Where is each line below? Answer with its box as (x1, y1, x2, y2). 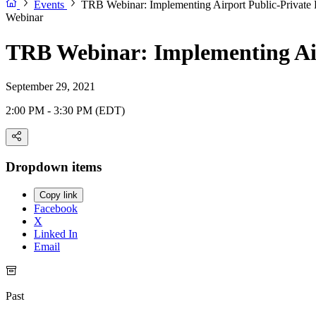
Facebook (34, 202, 78, 215)
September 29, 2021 (6, 80, 95, 93)
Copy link (39, 190, 78, 201)
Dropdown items (6, 159, 102, 174)
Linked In (34, 228, 78, 241)
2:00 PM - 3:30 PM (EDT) (6, 104, 125, 117)
